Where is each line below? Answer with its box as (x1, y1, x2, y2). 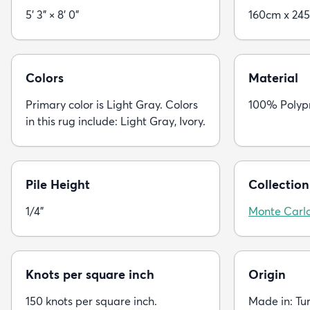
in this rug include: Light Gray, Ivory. (26, 114, 206, 129)
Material (248, 70, 298, 86)
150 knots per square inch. (26, 294, 157, 309)
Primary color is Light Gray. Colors (26, 98, 198, 112)
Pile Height (26, 176, 90, 193)
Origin (248, 266, 286, 283)
